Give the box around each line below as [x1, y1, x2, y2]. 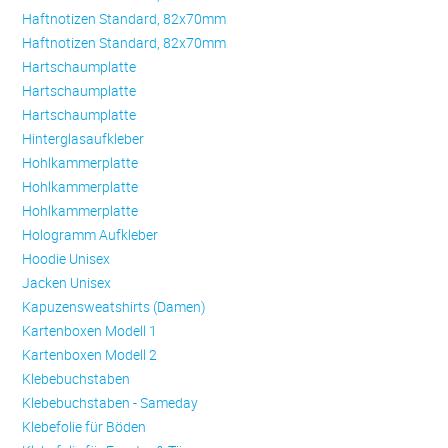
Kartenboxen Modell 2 [22, 345, 158, 365]
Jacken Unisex [22, 273, 112, 293]
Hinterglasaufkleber [22, 129, 145, 149]
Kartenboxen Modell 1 [22, 321, 158, 341]
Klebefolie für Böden [22, 417, 147, 437]
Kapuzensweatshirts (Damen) [22, 297, 207, 317]
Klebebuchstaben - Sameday [22, 393, 199, 413]
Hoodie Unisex [22, 249, 111, 269]
